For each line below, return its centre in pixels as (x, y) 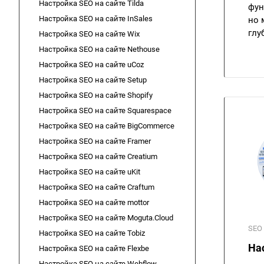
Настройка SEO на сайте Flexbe (94, 248)
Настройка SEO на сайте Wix (89, 34)
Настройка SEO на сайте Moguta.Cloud (106, 218)
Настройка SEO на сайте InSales (96, 19)
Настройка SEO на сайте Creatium (98, 156)
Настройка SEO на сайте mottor (94, 202)
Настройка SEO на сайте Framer (95, 141)
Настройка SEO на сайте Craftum (97, 187)
